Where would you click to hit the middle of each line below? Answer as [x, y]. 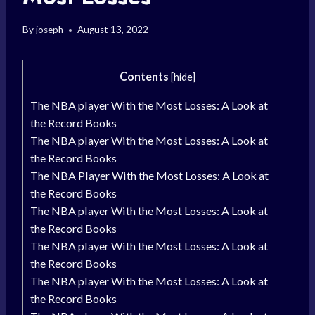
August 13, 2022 [113, 30]
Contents [144, 77]
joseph [50, 30]
